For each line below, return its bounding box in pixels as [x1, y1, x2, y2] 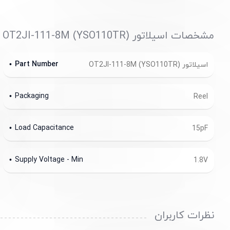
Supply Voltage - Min [14, 155, 83, 165]
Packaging [14, 91, 49, 101]
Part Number [14, 59, 59, 69]
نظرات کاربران [155, 208, 214, 223]
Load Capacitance [14, 123, 74, 133]
